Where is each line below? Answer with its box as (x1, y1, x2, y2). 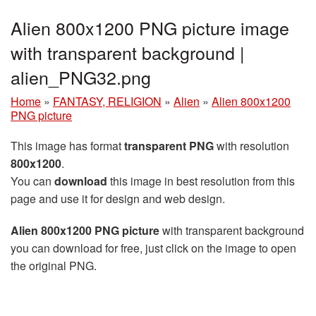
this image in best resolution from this (107, 173, 295, 189)
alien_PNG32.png (11, 64, 151, 90)
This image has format (11, 138, 124, 154)
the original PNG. (11, 257, 97, 274)
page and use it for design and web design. (11, 190, 225, 207)
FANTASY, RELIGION (53, 93, 162, 109)
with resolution (214, 138, 289, 154)
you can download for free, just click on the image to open (11, 240, 296, 256)
